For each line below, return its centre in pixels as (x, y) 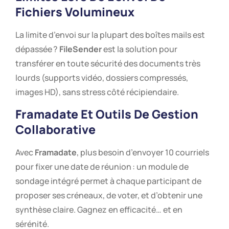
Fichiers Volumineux (75, 12)
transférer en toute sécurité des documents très (108, 63)
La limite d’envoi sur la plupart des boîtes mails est (110, 35)
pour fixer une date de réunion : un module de (102, 167)
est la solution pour (140, 49)
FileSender (81, 49)
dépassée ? (37, 49)
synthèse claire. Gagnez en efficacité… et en (99, 210)
